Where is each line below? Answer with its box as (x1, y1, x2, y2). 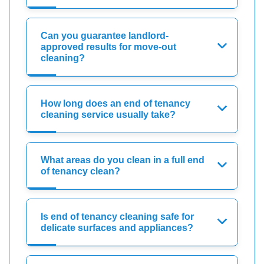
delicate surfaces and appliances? (41, 222, 193, 233)
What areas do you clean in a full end (41, 154, 204, 165)
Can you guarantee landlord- (41, 30, 169, 41)
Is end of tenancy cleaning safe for (41, 211, 194, 222)
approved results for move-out (41, 41, 176, 52)
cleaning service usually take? (41, 109, 176, 120)
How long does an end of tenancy (41, 98, 190, 108)
